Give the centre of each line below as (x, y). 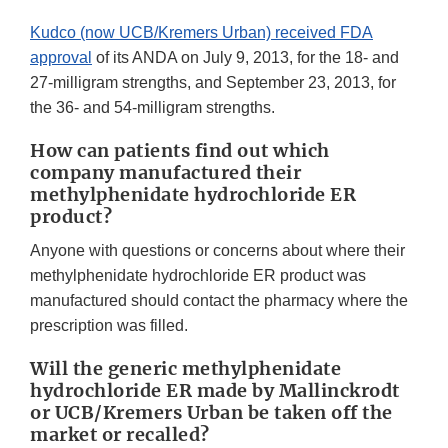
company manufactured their (165, 173)
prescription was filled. (109, 326)
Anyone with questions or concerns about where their (217, 251)
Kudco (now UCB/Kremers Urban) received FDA (201, 33)
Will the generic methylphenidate (185, 369)
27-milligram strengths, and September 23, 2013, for (213, 83)
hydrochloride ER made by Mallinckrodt (215, 391)
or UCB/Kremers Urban (136, 413)
